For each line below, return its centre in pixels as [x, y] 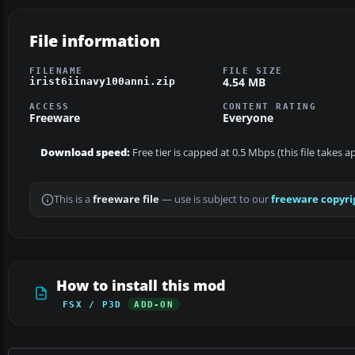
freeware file [126, 200]
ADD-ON [154, 305]
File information [95, 40]
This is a [73, 200]
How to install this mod [141, 286]
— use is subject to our [215, 200]
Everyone [248, 118]
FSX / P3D [92, 305]
